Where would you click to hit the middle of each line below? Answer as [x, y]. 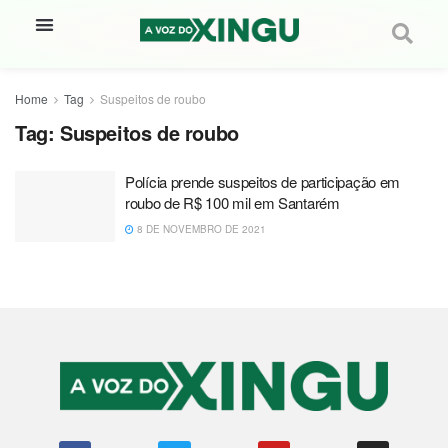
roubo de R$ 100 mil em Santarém [232, 202]
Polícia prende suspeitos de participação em [263, 181]
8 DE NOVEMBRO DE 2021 [200, 228]
